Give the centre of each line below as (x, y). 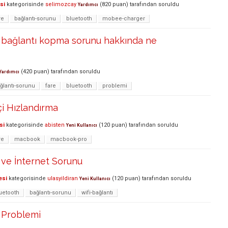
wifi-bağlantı (97, 193)
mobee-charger (124, 19)
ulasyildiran (63, 179)
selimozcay (61, 5)
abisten (55, 125)
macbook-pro (69, 139)
